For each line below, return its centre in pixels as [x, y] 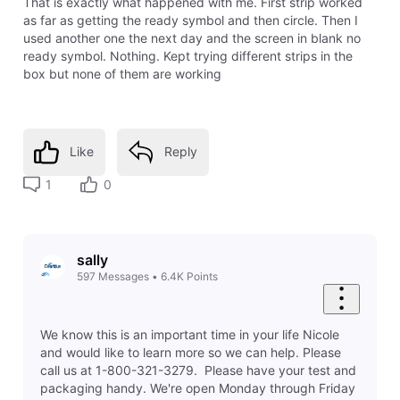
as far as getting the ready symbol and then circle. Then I [190, 20]
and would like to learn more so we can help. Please [190, 353]
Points [202, 276]
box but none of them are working [122, 73]
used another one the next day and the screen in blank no [192, 37]
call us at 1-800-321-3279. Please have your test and [198, 371]
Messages [123, 276]
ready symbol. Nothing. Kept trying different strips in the [187, 55]
